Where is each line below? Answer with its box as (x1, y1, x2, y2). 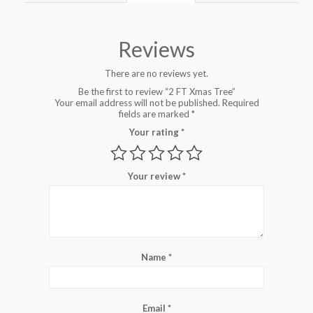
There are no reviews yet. (105, 67, 208, 79)
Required (221, 96, 259, 108)
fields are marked (118, 108, 191, 119)
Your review (127, 170, 182, 182)
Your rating (129, 126, 181, 138)
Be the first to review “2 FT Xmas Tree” (78, 85, 235, 97)
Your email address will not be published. (54, 96, 220, 108)
